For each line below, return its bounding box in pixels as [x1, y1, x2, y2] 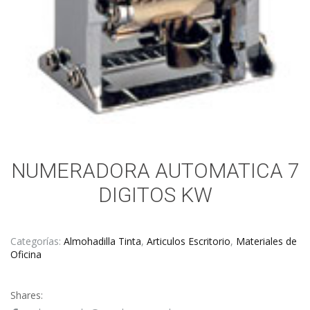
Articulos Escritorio [147, 234, 230, 248]
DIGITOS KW [98, 182, 212, 207]
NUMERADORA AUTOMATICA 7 [10, 158, 300, 183]
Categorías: [10, 234, 64, 248]
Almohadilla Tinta [64, 234, 141, 248]
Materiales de [236, 234, 297, 248]
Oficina [10, 247, 42, 261]
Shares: [10, 288, 43, 302]
